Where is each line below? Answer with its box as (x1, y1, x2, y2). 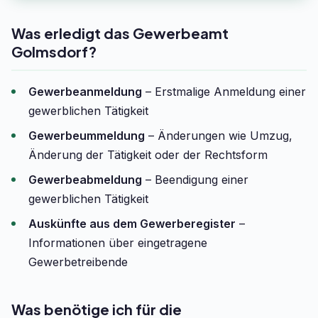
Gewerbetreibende (28, 255, 128, 269)
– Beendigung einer (142, 172, 248, 187)
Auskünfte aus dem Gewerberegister (28, 216, 236, 231)
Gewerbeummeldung (28, 128, 145, 143)
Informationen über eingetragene (28, 236, 207, 250)
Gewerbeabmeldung (28, 172, 142, 187)
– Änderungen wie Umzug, (145, 128, 292, 143)
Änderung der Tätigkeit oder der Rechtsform (28, 148, 268, 162)
